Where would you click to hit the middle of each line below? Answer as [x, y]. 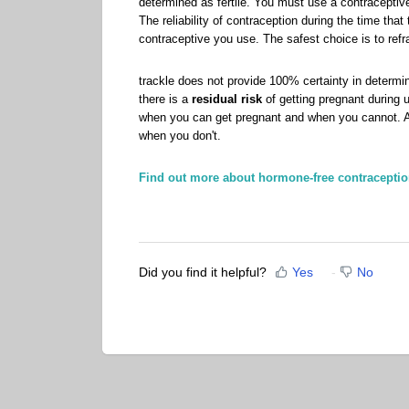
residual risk [227, 99]
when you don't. [182, 135]
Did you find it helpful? [203, 273]
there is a [165, 99]
